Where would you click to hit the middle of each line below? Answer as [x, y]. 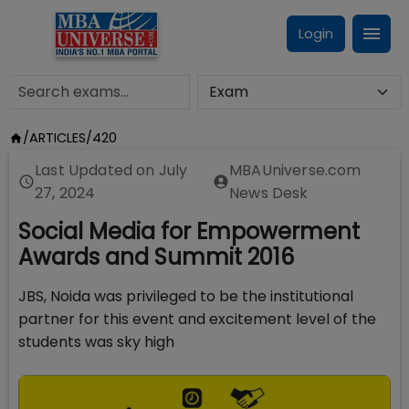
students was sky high [96, 342]
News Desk [269, 193]
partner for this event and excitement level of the [197, 319]
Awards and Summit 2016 [156, 257]
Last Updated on [97, 170]
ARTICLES [57, 138]
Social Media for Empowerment [189, 231]
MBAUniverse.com [295, 170]
